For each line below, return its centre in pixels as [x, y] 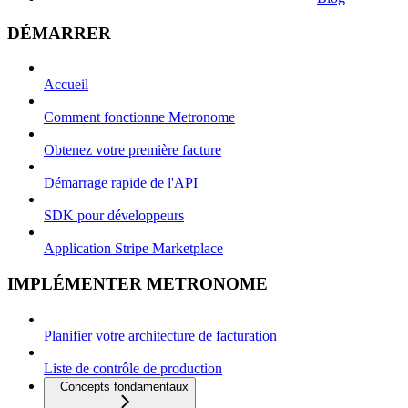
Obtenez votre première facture [133, 150]
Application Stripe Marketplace [133, 249]
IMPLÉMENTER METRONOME [138, 283]
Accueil [66, 85]
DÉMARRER [59, 33]
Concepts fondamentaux [124, 386]
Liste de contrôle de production [133, 368]
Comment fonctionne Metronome [139, 117]
